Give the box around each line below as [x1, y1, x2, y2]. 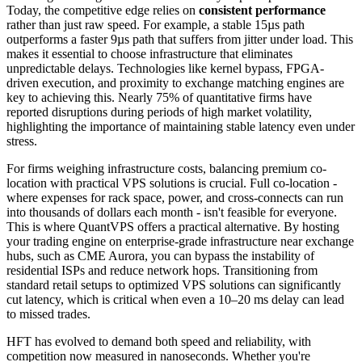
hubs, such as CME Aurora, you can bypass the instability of [6, 248, 314, 263]
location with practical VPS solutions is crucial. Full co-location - [6, 175, 337, 190]
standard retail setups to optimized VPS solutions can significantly [6, 277, 341, 292]
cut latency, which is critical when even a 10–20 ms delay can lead [6, 292, 344, 306]
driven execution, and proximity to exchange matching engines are [6, 75, 344, 90]
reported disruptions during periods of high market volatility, [6, 104, 312, 119]
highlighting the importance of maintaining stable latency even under [6, 119, 355, 133]
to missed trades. [6, 306, 90, 321]
